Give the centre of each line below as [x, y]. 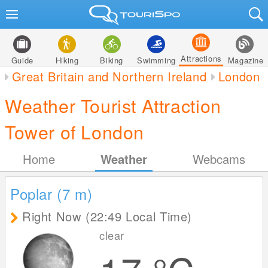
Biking [112, 60]
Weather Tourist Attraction [113, 105]
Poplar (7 [43, 194]
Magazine [246, 60]
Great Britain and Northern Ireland [109, 76]
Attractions [201, 58]
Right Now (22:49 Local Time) [107, 216]
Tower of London [75, 132]
